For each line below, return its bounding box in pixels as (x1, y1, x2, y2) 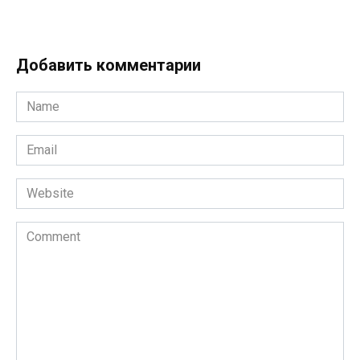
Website (15, 179, 63, 195)
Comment (15, 223, 69, 239)
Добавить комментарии (16, 55, 201, 76)
